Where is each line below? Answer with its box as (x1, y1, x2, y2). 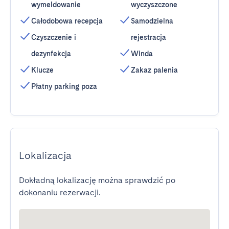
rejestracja (131, 33, 166, 41)
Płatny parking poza (31, 82, 97, 90)
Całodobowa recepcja (31, 17, 103, 25)
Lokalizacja (19, 149, 72, 162)
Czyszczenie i (31, 33, 76, 41)
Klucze (31, 66, 54, 74)
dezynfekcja (31, 50, 71, 58)
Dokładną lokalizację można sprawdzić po (19, 175, 175, 185)
